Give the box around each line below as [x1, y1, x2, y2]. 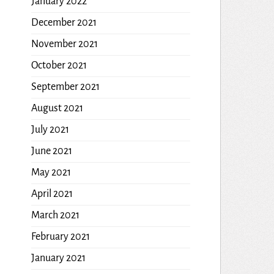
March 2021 [31, 209, 80, 221]
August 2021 [31, 102, 83, 114]
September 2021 [31, 81, 100, 92]
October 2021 [31, 59, 87, 71]
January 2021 [31, 252, 86, 264]
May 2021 [31, 166, 71, 178]
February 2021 [31, 231, 90, 242]
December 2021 [31, 17, 97, 28]
